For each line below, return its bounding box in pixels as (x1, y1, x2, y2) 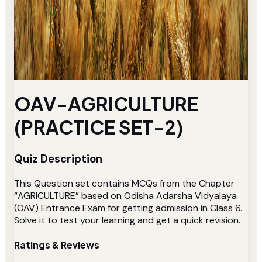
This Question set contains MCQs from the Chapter (14, 177, 235, 189)
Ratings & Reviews (14, 238, 99, 251)
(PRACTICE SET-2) (14, 115, 183, 139)
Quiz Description (14, 151, 102, 166)
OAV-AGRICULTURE (14, 92, 198, 116)
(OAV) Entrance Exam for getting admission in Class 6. (14, 201, 242, 214)
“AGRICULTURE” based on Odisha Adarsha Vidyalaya (14, 189, 237, 202)
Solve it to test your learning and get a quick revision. (14, 213, 240, 226)
